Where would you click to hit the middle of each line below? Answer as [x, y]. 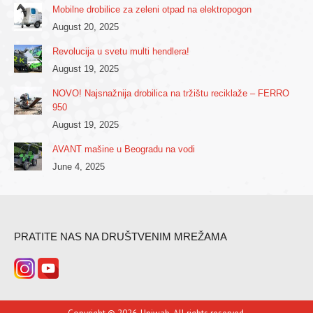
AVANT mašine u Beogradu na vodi [124, 150]
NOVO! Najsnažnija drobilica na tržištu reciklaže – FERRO [171, 94]
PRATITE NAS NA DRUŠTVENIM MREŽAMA [121, 237]
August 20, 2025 [86, 27]
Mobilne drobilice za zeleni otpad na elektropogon [152, 10]
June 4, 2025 [79, 167]
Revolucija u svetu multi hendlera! [121, 52]
